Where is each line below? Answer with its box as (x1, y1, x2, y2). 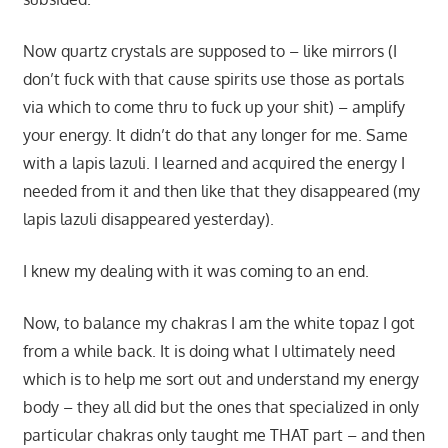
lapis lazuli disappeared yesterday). (22, 208, 274, 229)
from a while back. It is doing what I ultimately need (22, 340, 395, 361)
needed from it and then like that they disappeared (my (22, 180, 420, 201)
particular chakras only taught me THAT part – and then (22, 424, 425, 445)
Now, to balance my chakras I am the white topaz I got (22, 312, 415, 333)
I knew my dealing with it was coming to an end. (22, 260, 369, 281)
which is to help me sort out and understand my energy (22, 368, 419, 389)
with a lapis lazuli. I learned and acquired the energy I (22, 152, 405, 173)
